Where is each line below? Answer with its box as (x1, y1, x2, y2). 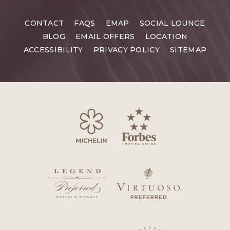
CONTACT (25, 18, 64, 28)
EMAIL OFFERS (75, 32, 135, 42)
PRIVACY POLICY (93, 45, 160, 55)
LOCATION (145, 32, 188, 42)
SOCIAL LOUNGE (139, 18, 205, 28)
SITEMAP (170, 45, 207, 55)
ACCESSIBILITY (23, 45, 83, 55)
